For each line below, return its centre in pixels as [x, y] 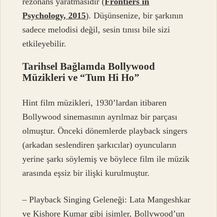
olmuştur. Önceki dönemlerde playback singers [105, 131]
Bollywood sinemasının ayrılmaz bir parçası [100, 116]
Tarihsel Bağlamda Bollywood [89, 66]
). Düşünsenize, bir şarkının [135, 16]
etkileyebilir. [45, 44]
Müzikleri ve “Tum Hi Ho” [81, 77]
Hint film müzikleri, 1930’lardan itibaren [95, 102]
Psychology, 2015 [54, 16]
